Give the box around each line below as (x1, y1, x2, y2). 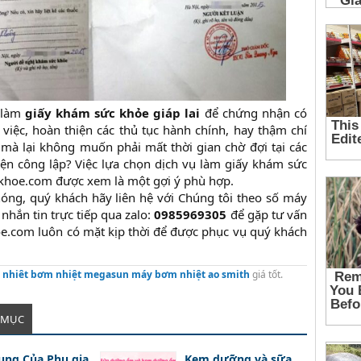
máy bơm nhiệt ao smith (131, 268, 250, 282)
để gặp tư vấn (226, 206, 308, 223)
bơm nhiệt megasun (31, 268, 129, 282)
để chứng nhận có (200, 105, 308, 122)
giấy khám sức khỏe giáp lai (24, 105, 201, 122)
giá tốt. (252, 268, 283, 282)
